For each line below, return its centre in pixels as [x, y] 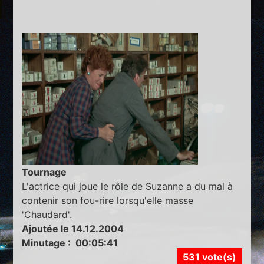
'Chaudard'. [47, 214]
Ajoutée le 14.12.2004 [73, 228]
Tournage [44, 172]
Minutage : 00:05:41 [70, 242]
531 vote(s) [209, 257]
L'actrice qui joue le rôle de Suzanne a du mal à [128, 186]
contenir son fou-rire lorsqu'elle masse [108, 200]
